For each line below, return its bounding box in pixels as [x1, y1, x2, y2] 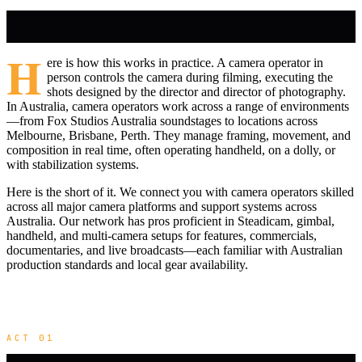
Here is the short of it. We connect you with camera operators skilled [6, 185, 354, 200]
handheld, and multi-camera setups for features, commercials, [6, 229, 317, 243]
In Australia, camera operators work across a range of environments [6, 99, 349, 114]
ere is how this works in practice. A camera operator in [46, 56, 323, 70]
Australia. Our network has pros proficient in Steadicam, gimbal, [6, 214, 335, 229]
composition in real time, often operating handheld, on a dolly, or [6, 143, 335, 158]
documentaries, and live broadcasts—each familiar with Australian [6, 243, 343, 258]
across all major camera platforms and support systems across [6, 200, 317, 214]
